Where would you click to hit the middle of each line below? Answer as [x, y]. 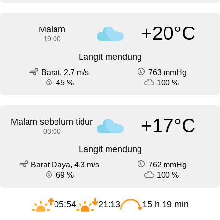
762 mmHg [167, 165]
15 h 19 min [165, 204]
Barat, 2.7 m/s [65, 72]
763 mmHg [167, 72]
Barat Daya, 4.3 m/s [65, 165]
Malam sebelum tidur [52, 122]
